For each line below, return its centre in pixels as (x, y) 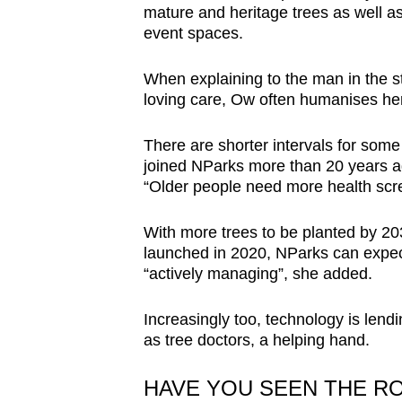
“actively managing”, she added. (258, 274)
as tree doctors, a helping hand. (256, 341)
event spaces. (193, 34)
